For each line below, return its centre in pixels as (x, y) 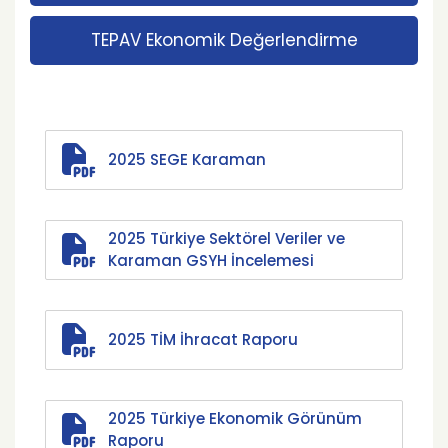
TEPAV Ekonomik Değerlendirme (224, 40)
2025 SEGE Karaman (187, 159)
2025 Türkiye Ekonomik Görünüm (235, 418)
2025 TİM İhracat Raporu (203, 339)
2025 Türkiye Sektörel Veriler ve (226, 238)
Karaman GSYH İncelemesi (211, 260)
